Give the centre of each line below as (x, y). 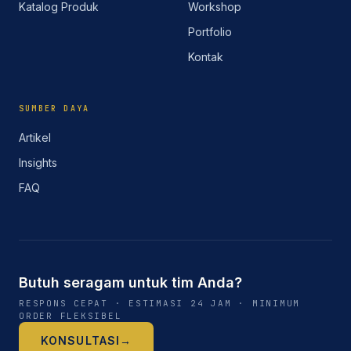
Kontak (206, 57)
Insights (38, 163)
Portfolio (210, 32)
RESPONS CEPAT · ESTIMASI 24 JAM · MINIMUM (160, 303)
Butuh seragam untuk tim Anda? (130, 282)
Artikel (35, 138)
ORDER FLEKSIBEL (71, 316)
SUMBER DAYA (54, 109)
